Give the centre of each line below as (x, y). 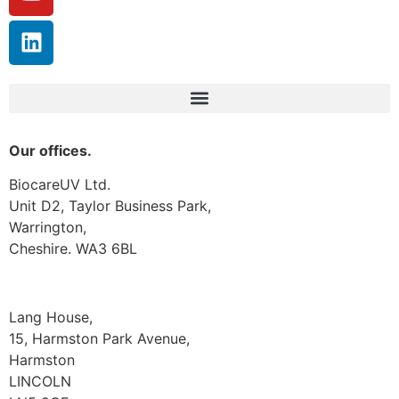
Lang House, (51, 317)
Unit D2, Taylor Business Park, (110, 206)
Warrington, (48, 228)
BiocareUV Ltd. (60, 185)
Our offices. (50, 150)
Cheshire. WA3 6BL (73, 249)
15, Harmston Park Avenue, (99, 338)
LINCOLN (40, 381)
